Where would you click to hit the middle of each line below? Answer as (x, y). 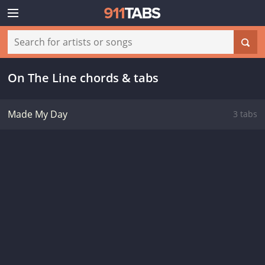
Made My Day (38, 114)
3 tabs (245, 114)
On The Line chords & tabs (83, 78)
